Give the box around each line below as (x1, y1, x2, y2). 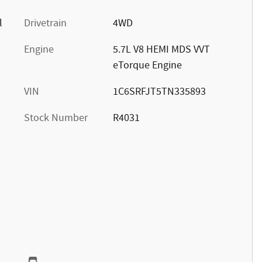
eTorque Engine (112, 58, 182, 73)
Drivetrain (24, 16, 67, 30)
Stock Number (24, 111, 88, 125)
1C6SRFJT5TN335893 (112, 85, 206, 99)
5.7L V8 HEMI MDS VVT (112, 43, 210, 57)
